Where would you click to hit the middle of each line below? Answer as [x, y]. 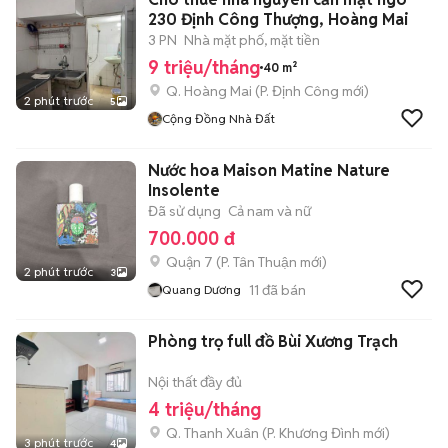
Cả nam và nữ [269, 211]
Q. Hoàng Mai [209, 91]
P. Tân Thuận [259, 262]
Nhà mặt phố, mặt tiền [252, 40]
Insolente [184, 190]
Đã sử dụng [184, 211]
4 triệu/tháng [204, 409]
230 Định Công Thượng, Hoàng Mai [278, 19]
